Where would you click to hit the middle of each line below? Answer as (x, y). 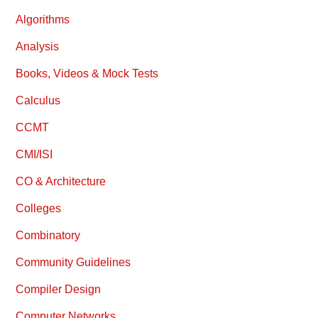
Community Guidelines (73, 263)
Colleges (39, 209)
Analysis (38, 47)
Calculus (38, 101)
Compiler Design (59, 290)
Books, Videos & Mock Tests (87, 74)
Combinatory (48, 236)
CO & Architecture (61, 182)
